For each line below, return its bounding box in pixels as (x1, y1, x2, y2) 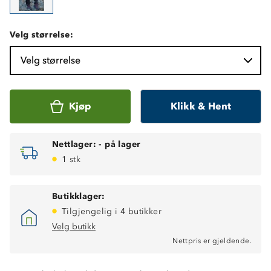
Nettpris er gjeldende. (172, 236, 252, 245)
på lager (105, 139, 141, 149)
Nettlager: (52, 139, 97, 149)
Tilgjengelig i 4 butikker (62, 206, 162, 217)
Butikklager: (52, 191, 105, 201)
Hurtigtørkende (29, 257, 92, 268)
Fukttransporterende (29, 244, 112, 255)
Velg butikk (52, 221, 96, 232)
